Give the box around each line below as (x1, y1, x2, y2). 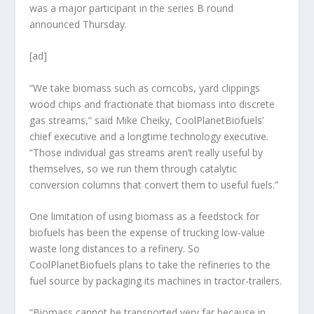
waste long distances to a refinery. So (29, 241, 200, 255)
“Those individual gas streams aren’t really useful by (29, 145, 264, 159)
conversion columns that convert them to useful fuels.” (29, 177, 279, 191)
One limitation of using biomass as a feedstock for (29, 209, 260, 223)
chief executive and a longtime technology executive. (29, 129, 269, 143)
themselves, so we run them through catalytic (29, 161, 238, 175)
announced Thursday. (29, 17, 128, 31)
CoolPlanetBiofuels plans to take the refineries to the (29, 257, 271, 271)
